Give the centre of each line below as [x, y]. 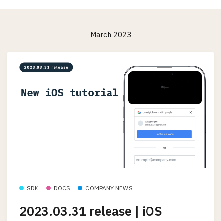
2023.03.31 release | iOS [91, 211]
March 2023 [110, 34]
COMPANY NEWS [109, 188]
